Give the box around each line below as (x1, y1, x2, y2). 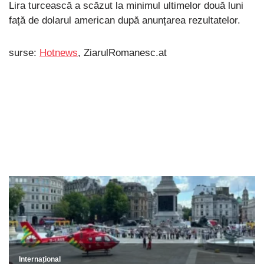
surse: (9, 47, 39, 59)
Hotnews (39, 47, 78, 59)
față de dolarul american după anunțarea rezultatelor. (9, 15, 240, 27)
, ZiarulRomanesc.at (78, 47, 167, 59)
